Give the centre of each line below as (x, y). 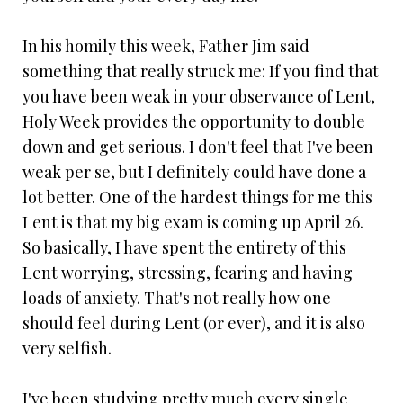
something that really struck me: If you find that (201, 72)
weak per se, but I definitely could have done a (194, 172)
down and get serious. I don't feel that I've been (198, 147)
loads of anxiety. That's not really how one (177, 298)
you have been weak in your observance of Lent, (199, 97)
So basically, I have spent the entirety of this (184, 248)
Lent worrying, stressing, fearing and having (188, 273)
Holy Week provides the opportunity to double (194, 122)
